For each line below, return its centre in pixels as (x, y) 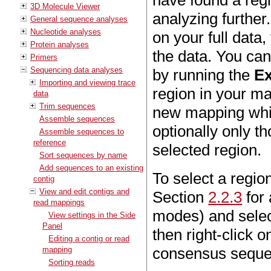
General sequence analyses (79, 19)
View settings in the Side (92, 215)
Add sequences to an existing (91, 168)
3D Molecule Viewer (65, 6)
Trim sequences (67, 106)
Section (181, 197)
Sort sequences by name (83, 155)
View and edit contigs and (84, 191)
